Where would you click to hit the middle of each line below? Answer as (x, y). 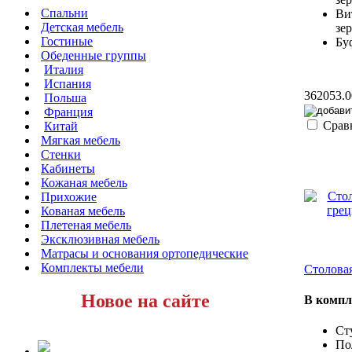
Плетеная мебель (86, 225)
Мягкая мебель (81, 140)
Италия (64, 69)
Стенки (61, 154)
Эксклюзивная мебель (100, 239)
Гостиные (67, 41)
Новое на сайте (145, 301)
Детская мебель (82, 27)
